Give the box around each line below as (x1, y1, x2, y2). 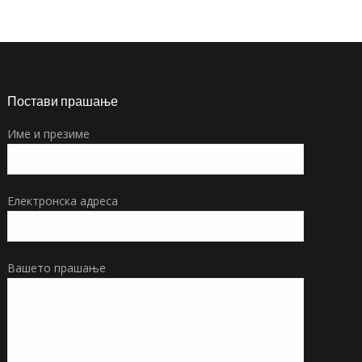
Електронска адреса (7, 193, 119, 208)
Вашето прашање (7, 260, 107, 276)
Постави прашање (7, 92, 119, 110)
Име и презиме (7, 126, 90, 141)
